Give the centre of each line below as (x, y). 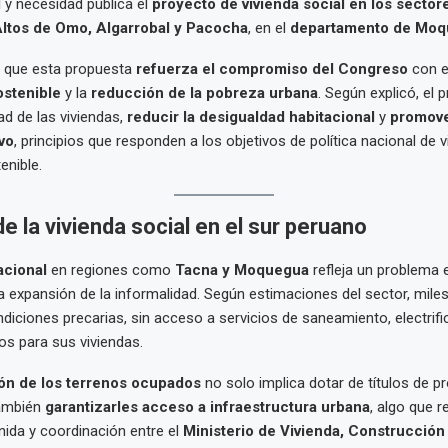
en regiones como (110, 270)
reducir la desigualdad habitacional (250, 117)
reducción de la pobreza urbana (204, 93)
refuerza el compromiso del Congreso (271, 69)
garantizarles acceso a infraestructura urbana (207, 407)
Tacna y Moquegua (241, 270)
